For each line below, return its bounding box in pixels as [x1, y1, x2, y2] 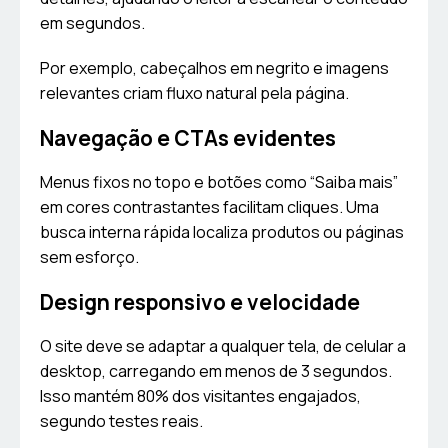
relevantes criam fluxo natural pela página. [40, 82, 349, 105]
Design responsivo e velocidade [40, 288, 360, 317]
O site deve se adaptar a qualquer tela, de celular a [40, 335, 406, 358]
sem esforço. [40, 246, 139, 269]
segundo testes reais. [40, 410, 203, 433]
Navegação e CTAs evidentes [40, 124, 336, 153]
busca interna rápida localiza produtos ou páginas [40, 221, 404, 244]
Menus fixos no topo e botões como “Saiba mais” [40, 171, 398, 194]
